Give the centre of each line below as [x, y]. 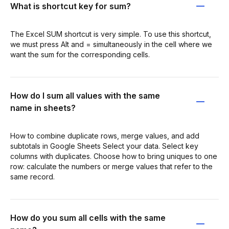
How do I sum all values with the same [85, 95]
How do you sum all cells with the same [88, 217]
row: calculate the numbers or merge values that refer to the [111, 166]
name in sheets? [43, 108]
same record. [32, 176]
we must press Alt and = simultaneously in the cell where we [111, 44]
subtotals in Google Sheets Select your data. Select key [104, 146]
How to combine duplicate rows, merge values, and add [105, 135]
